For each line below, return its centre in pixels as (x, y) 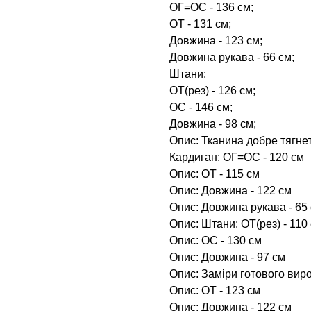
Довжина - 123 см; (216, 40)
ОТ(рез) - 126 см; (212, 90)
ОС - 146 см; (201, 107)
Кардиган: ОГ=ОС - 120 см (237, 157)
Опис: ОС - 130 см (216, 240)
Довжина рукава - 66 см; (232, 57)
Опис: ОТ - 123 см (215, 290)
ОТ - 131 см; (200, 24)
